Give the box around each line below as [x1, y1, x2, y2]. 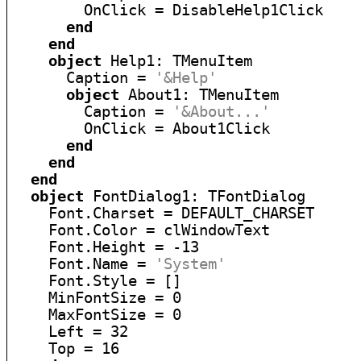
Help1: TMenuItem [102, 52, 253, 69]
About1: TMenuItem [119, 86, 280, 103]
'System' [155, 255, 226, 272]
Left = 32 [13, 323, 129, 340]
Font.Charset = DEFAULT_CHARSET [13, 205, 315, 222]
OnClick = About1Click [13, 120, 271, 137]
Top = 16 [13, 340, 120, 357]
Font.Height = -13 [13, 239, 200, 255]
